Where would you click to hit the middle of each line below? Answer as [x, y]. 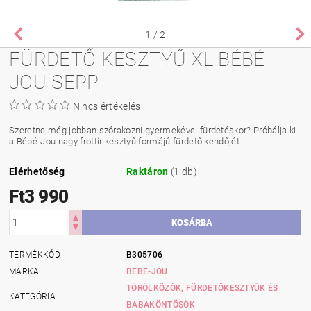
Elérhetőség [37, 171]
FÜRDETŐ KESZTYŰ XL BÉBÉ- [140, 59]
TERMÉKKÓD [35, 254]
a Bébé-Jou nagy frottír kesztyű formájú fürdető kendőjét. [126, 141]
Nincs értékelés [107, 106]
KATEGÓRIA [32, 296]
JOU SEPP [54, 82]
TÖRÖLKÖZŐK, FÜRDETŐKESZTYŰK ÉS [202, 288]
